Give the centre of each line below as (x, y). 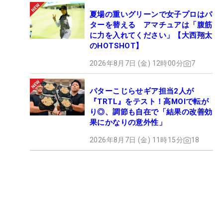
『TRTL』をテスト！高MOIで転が (149, 102)
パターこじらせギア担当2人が (142, 91)
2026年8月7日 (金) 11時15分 (136, 140)
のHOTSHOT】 (116, 46)
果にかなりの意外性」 (128, 123)
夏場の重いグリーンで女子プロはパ (151, 15)
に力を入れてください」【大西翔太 (151, 36)
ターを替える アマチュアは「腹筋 (151, 25)
